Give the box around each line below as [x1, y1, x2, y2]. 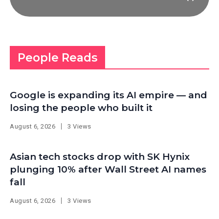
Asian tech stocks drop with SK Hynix [10, 151, 190, 163]
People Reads [18, 51, 98, 65]
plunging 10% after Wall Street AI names [10, 164, 206, 175]
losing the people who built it [10, 102, 153, 114]
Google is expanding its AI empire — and [10, 89, 207, 101]
